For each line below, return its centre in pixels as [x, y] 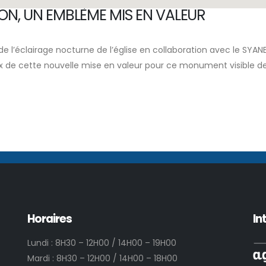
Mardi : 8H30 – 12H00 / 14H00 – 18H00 [102, 258]
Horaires [50, 219]
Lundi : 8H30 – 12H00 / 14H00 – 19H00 [102, 243]
